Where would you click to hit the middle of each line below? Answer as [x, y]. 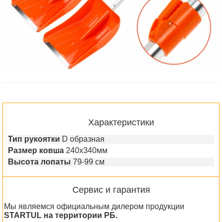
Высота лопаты [39, 162]
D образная [83, 139]
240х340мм [87, 150]
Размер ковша [36, 150]
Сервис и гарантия [111, 190]
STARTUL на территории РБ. [61, 215]
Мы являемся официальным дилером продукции [94, 206]
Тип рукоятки [34, 139]
